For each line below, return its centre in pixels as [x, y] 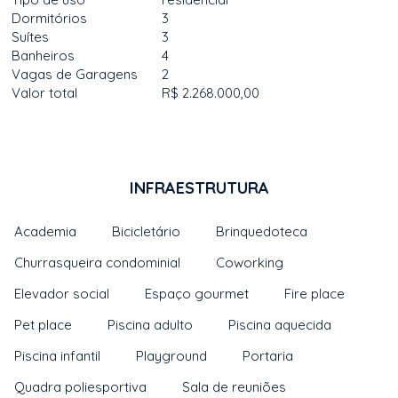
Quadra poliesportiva [81, 387]
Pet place [44, 325]
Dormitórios [50, 18]
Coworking [250, 263]
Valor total [45, 93]
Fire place [315, 294]
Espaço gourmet [197, 294]
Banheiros [44, 56]
